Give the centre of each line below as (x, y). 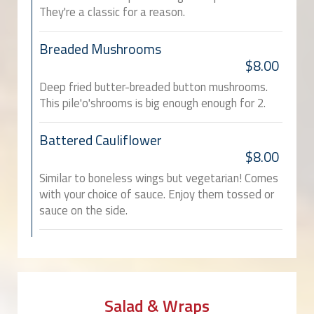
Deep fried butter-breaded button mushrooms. (153, 87)
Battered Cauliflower (101, 141)
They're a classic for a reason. (112, 12)
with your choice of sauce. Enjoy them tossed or (157, 194)
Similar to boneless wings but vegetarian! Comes (159, 178)
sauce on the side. (83, 211)
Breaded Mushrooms (100, 49)
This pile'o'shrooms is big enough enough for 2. (152, 103)
